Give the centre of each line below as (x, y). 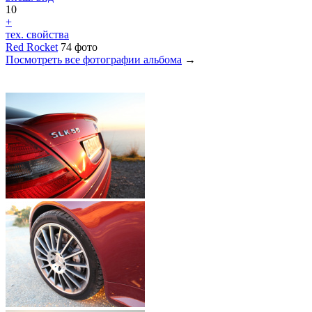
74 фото (79, 47)
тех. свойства (37, 34)
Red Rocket (32, 47)
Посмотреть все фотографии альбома (94, 60)
